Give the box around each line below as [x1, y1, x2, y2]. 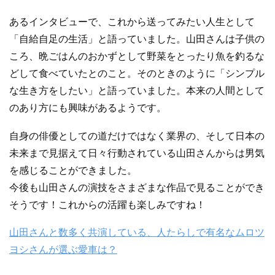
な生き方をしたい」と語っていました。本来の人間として [9, 85, 265, 96]
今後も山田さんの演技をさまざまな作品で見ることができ [9, 182, 265, 193]
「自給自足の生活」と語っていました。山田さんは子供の [9, 33, 265, 44]
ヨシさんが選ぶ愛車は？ [9, 244, 117, 255]
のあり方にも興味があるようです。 [9, 102, 166, 113]
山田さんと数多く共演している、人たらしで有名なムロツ [9, 227, 265, 238]
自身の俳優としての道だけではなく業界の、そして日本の [9, 130, 265, 141]
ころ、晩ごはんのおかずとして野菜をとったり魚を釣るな [9, 50, 265, 61]
